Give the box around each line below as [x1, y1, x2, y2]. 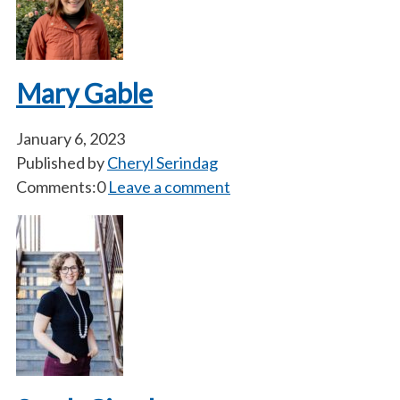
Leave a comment [108, 177, 230, 196]
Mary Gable [16, 77, 153, 109]
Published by [16, 153, 107, 172]
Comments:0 [16, 177, 105, 196]
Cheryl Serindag [107, 153, 218, 172]
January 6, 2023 [16, 129, 125, 148]
